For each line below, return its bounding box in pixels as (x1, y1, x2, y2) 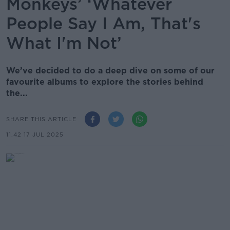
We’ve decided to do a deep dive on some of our (6, 66, 215, 75)
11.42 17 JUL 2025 (6, 131, 64, 138)
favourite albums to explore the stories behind (6, 77, 203, 87)
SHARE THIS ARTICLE (6, 115, 76, 123)
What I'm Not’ (6, 33, 122, 53)
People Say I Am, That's (6, 13, 201, 33)
